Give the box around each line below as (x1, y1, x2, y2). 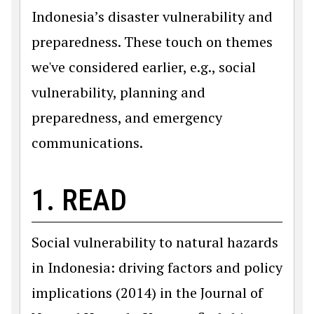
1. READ (32, 183, 127, 217)
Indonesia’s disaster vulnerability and (32, 7, 273, 26)
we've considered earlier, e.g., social (32, 57, 256, 76)
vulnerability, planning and (32, 83, 205, 102)
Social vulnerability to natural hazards (32, 232, 278, 252)
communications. (32, 133, 143, 152)
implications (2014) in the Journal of (32, 282, 263, 302)
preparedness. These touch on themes (32, 32, 273, 51)
